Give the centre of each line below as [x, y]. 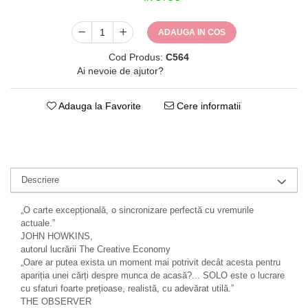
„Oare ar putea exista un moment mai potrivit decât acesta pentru [151, 262]
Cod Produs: [136, 57]
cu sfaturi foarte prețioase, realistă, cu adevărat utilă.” [127, 288]
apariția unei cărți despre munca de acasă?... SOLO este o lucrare [153, 275]
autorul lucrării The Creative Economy [96, 249]
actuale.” [38, 223]
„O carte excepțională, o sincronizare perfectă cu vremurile [137, 210]
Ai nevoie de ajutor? [120, 71]
